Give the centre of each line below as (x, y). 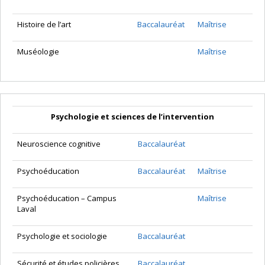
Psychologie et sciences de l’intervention (132, 117)
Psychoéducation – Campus (67, 198)
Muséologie (38, 52)
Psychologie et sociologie (62, 236)
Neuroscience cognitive (59, 144)
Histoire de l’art (44, 25)
